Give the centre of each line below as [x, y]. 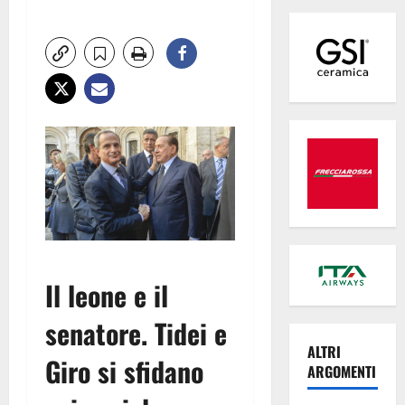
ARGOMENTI [341, 372]
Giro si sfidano [124, 372]
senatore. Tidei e [136, 334]
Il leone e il [107, 296]
